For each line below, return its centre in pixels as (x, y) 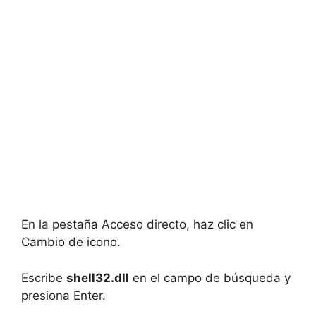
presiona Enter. (63, 295)
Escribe (44, 278)
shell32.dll (98, 278)
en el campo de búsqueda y (210, 278)
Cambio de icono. (71, 242)
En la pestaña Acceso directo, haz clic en (137, 225)
